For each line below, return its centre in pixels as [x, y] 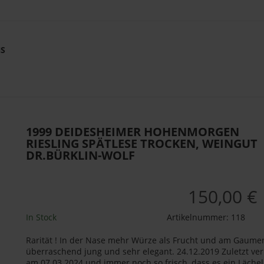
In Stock [41, 217]
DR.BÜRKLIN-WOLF [80, 155]
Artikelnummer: [199, 217]
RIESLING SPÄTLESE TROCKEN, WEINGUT [142, 143]
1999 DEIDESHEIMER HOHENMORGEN [133, 132]
